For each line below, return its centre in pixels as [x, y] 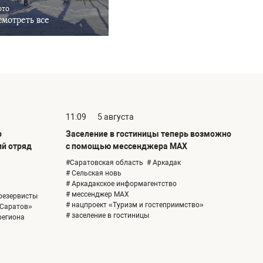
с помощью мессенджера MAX [127, 146]
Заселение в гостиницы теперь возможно [149, 134]
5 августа [116, 117]
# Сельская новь [94, 173]
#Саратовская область [104, 163]
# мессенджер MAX [97, 195]
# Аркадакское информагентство [121, 184]
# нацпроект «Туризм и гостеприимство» [135, 205]
